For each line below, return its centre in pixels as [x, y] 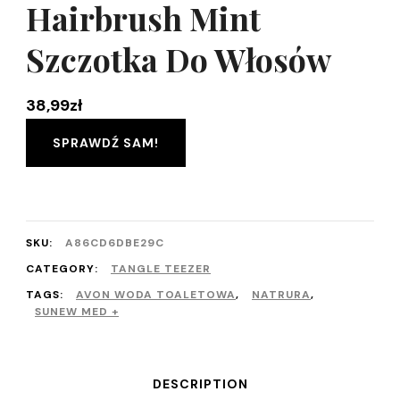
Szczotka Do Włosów [179, 59]
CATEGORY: [64, 269]
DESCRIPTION [200, 384]
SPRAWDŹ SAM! [106, 143]
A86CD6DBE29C [115, 243]
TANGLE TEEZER [161, 269]
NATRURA [281, 295]
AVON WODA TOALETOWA [156, 295]
